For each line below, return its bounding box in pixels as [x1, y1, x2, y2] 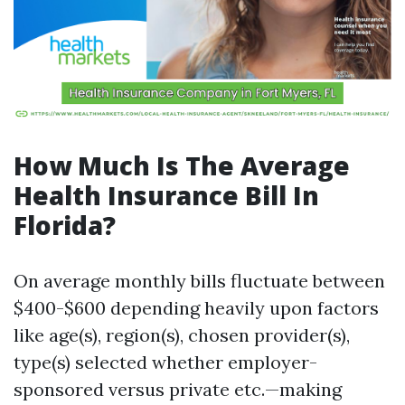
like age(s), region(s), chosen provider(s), [14, 324, 350, 346]
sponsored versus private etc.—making [14, 378, 342, 400]
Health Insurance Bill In [14, 178, 319, 212]
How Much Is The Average [14, 148, 350, 183]
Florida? [14, 208, 116, 242]
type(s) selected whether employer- [14, 351, 317, 373]
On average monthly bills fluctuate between [14, 269, 385, 292]
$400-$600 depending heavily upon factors [14, 297, 379, 319]
